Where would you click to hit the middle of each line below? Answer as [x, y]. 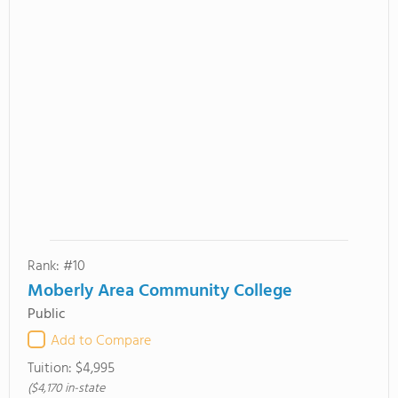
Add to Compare [101, 341]
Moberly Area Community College [160, 291]
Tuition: [52, 369]
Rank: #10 [56, 267]
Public [47, 314]
